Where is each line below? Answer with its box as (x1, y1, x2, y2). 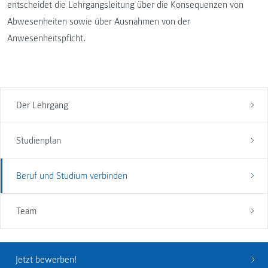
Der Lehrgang (16, 99, 68, 111)
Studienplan (16, 134, 61, 147)
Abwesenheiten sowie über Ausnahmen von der (7, 15, 190, 28)
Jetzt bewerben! (15, 254, 77, 266)
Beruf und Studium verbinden (16, 169, 127, 182)
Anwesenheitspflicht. (7, 32, 86, 44)
